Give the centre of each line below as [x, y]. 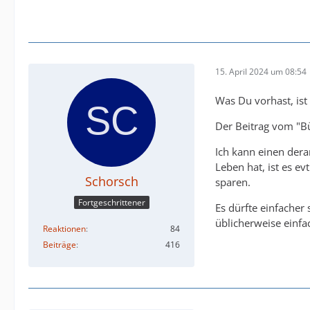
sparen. [233, 182]
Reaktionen [64, 228]
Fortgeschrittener [111, 202]
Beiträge [60, 244]
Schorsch [111, 182]
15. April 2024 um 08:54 [261, 71]
